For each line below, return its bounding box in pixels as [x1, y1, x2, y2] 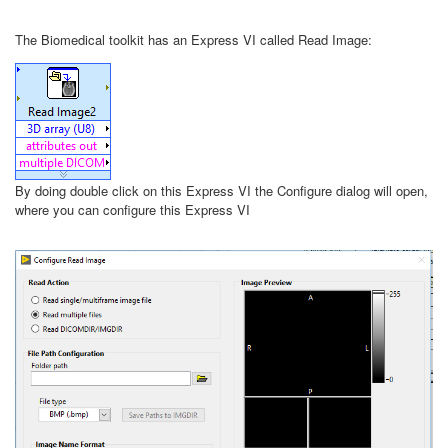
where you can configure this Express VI [15, 200, 250, 219]
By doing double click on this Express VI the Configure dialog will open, [15, 181, 428, 200]
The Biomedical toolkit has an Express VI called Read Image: [15, 30, 372, 49]
